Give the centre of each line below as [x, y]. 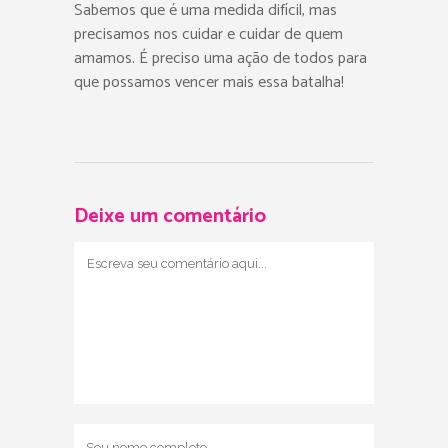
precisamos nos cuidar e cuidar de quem [208, 34]
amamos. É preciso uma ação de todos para [220, 58]
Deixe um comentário [170, 216]
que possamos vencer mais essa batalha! [209, 82]
